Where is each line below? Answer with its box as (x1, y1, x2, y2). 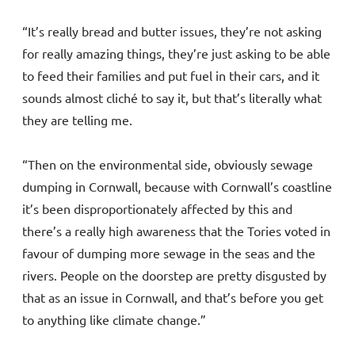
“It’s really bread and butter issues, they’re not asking (22, 23, 322, 40)
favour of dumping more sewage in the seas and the (22, 245, 315, 261)
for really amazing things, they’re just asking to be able (22, 45, 330, 62)
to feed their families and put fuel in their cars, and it (22, 67, 319, 84)
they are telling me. (22, 112, 132, 128)
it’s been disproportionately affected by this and (22, 200, 292, 217)
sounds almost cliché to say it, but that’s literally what (22, 90, 322, 106)
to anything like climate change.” (22, 311, 206, 328)
